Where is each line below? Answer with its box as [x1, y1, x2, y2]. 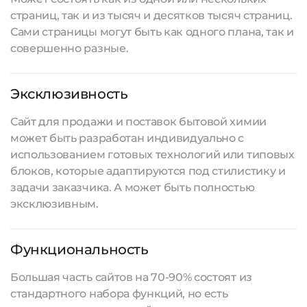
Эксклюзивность [10, 86, 128, 102]
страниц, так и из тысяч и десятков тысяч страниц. [10, 9, 293, 22]
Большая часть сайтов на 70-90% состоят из [10, 271, 252, 284]
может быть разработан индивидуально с [10, 132, 245, 145]
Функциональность [10, 241, 149, 258]
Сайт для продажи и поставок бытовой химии [10, 115, 267, 128]
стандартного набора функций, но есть [10, 287, 228, 300]
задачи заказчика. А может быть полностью [10, 181, 255, 194]
